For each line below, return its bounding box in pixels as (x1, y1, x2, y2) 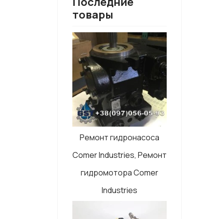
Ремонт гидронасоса (80, 132, 159, 143)
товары (72, 7, 113, 22)
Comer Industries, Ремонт (72, 150, 167, 160)
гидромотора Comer (81, 167, 158, 178)
